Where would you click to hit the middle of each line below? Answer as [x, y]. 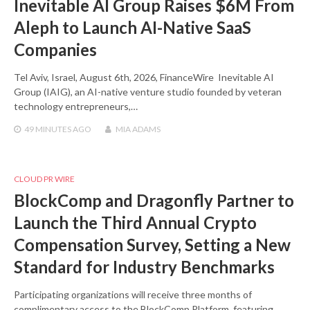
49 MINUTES [48, 129]
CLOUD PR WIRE [44, 179]
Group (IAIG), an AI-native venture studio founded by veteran [148, 91]
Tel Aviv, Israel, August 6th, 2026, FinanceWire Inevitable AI [144, 77]
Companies [55, 49]
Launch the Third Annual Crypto [135, 222]
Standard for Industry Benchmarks [144, 266]
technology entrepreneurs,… [76, 106]
